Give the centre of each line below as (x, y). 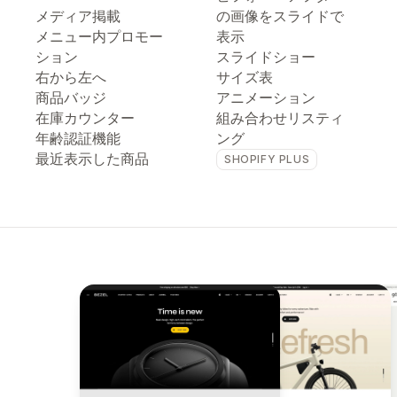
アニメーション (266, 97)
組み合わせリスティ (280, 118)
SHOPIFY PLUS (267, 159)
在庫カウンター (85, 118)
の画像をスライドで (280, 16)
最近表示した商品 (92, 159)
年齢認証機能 (78, 138)
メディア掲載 (78, 16)
